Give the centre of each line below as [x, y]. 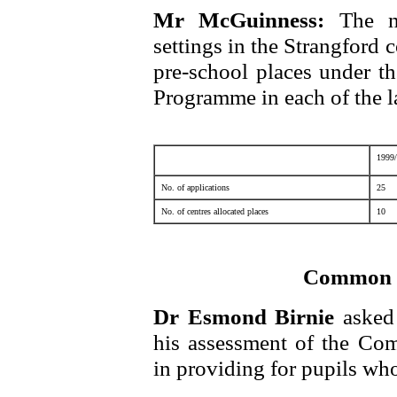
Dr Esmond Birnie [248, 316]
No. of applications [195, 187]
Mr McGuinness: [246, 19]
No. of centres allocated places [215, 211]
